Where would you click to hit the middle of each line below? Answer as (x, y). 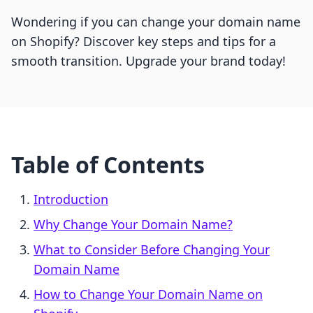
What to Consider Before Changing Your (152, 250)
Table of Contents (108, 165)
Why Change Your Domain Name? (133, 225)
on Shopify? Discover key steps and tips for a (144, 42)
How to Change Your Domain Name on (148, 294)
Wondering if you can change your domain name (156, 22)
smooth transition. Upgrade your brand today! (148, 61)
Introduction (71, 199)
